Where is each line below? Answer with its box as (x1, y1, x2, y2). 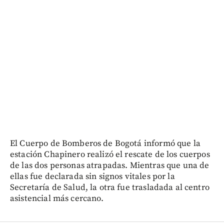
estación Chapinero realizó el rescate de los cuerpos (10, 148, 210, 160)
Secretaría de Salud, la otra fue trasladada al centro (10, 181, 209, 193)
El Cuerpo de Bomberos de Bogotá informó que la (10, 137, 200, 149)
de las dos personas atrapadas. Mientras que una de (10, 159, 209, 171)
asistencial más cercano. (10, 192, 104, 204)
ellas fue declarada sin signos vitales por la (10, 170, 175, 182)
